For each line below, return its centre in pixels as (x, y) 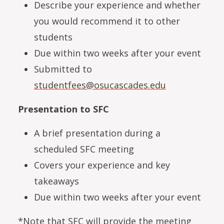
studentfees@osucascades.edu (100, 85)
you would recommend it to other (107, 21)
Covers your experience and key (102, 165)
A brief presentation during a (97, 133)
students (53, 37)
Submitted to (63, 69)
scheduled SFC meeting (84, 149)
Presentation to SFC (63, 109)
